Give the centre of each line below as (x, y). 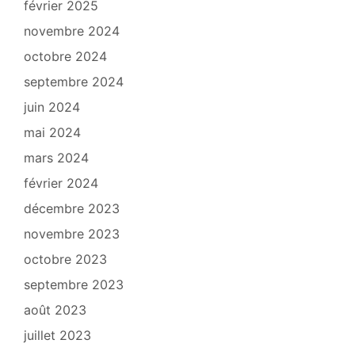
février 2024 (61, 183)
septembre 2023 (74, 285)
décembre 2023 (72, 209)
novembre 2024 (72, 31)
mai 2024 (52, 133)
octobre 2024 (65, 57)
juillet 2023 (57, 336)
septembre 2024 (74, 82)
